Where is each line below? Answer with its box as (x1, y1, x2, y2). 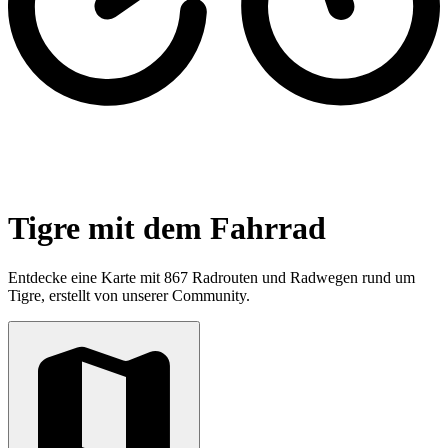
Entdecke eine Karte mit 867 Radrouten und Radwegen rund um (8, 268, 415, 286)
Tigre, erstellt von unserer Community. (8, 286, 250, 304)
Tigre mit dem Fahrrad (8, 210, 326, 247)
